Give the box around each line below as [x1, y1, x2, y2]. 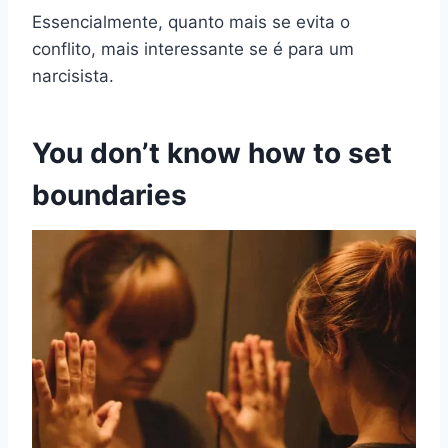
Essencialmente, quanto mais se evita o [32, 12, 350, 33]
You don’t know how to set [32, 136, 392, 171]
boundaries [32, 178, 187, 213]
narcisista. [32, 66, 114, 87]
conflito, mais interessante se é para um [32, 39, 354, 60]
